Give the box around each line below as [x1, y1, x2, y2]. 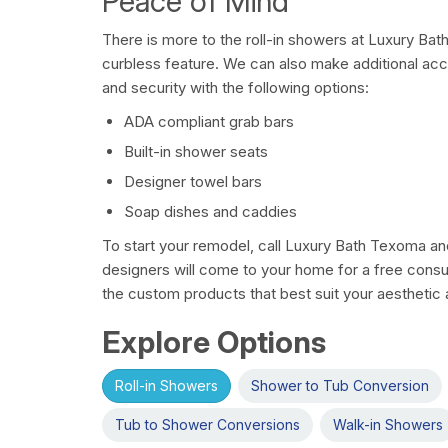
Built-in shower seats [124, 142, 268, 162]
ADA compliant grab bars [124, 112, 294, 132]
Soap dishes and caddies [124, 202, 297, 222]
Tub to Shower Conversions [115, 416, 300, 434]
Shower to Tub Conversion [251, 377, 429, 395]
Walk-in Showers [333, 416, 443, 434]
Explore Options [102, 324, 326, 361]
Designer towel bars [124, 172, 262, 192]
